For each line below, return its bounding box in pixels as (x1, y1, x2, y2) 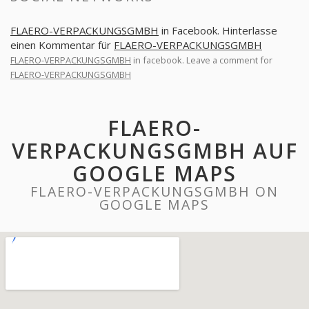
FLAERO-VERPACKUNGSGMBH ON (30, 182, 279, 201)
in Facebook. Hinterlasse (159, 23, 277, 37)
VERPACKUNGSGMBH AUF (11, 137, 298, 165)
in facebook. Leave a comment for (131, 54, 272, 66)
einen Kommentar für (10, 38, 114, 52)
